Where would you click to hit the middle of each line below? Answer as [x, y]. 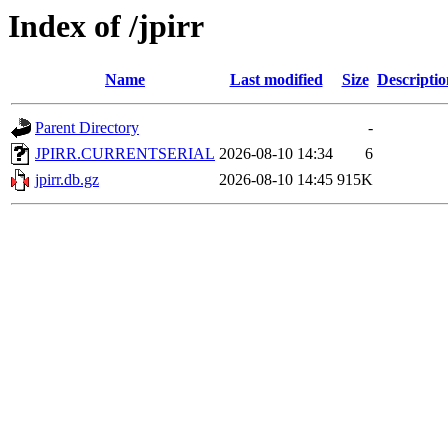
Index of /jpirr [106, 26]
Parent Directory [87, 128]
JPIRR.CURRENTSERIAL [125, 154]
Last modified [276, 80]
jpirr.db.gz [67, 180]
